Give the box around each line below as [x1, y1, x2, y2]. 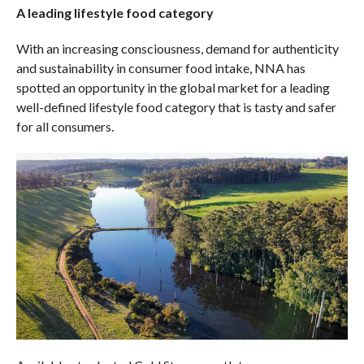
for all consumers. [15, 119, 114, 134]
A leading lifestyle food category [15, 5, 214, 20]
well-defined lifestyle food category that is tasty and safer [15, 99, 336, 115]
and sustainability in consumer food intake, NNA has [15, 60, 305, 76]
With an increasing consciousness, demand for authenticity [15, 41, 339, 56]
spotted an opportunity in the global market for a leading [15, 80, 330, 95]
